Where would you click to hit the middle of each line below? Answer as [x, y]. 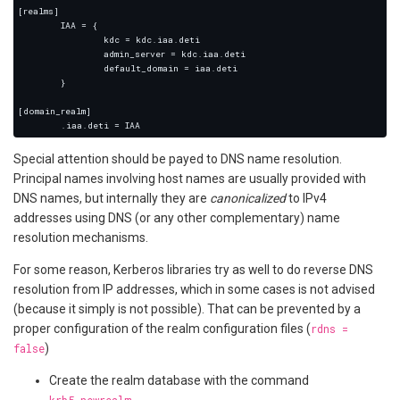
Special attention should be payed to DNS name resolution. [178, 159]
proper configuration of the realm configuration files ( [162, 329]
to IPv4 [306, 199]
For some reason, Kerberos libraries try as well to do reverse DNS [193, 270]
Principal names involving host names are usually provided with [190, 179]
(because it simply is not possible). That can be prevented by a [187, 309]
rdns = [329, 329]
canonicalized [248, 199]
